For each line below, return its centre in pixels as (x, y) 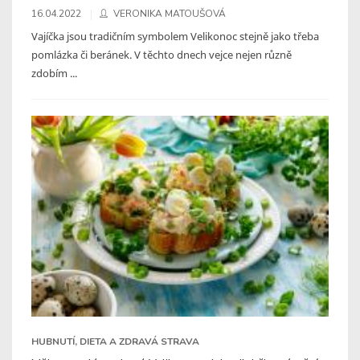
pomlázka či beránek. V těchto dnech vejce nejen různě (162, 54)
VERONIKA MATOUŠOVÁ (170, 13)
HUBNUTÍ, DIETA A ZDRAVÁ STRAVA (115, 341)
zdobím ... (54, 73)
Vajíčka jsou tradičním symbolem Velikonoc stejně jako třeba (175, 36)
